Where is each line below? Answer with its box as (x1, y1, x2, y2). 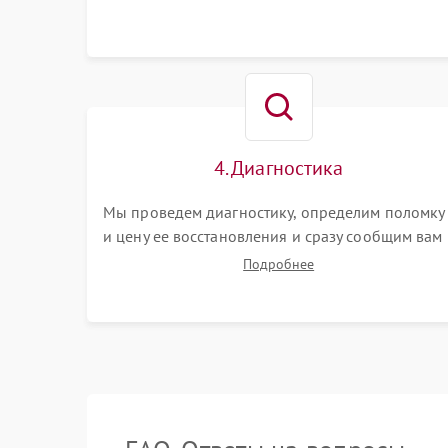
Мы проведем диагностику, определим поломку (103, 202, 445, 222)
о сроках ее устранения (103, 250, 272, 270)
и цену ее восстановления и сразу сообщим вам (103, 226, 443, 246)
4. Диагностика (213, 155, 344, 181)
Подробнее (243, 255, 315, 273)
